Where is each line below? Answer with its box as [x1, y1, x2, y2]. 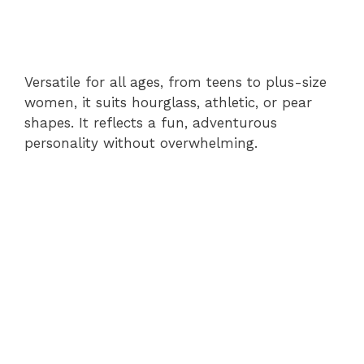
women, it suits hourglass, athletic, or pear [24, 93, 312, 110]
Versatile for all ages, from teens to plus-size [24, 73, 327, 90]
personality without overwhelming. [24, 134, 258, 151]
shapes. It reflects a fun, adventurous [24, 114, 277, 131]
